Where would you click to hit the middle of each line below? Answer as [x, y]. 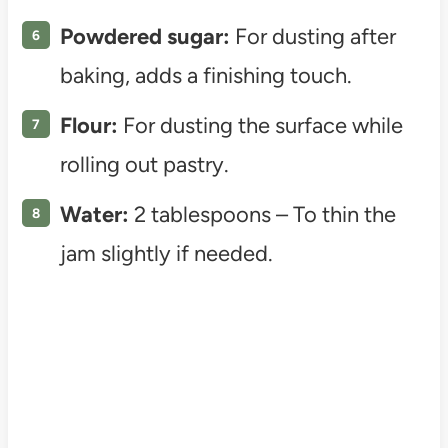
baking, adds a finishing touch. [205, 75]
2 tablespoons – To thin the [262, 214]
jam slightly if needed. [166, 253]
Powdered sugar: [144, 36]
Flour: [88, 125]
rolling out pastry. [144, 164]
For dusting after [312, 36]
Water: [94, 214]
